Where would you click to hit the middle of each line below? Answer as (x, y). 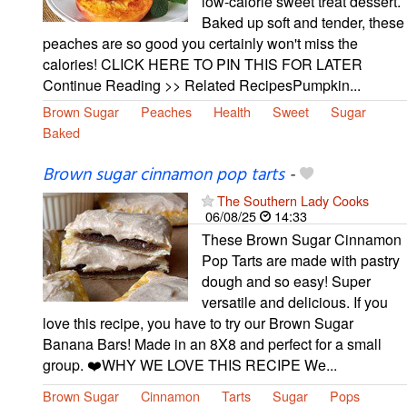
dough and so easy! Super (286, 281)
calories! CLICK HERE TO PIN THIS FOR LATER (203, 65)
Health (232, 112)
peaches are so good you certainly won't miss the (200, 44)
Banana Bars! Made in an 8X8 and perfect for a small (212, 343)
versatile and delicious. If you (295, 302)
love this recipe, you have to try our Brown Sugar (198, 323)
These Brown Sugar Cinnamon (302, 239)
